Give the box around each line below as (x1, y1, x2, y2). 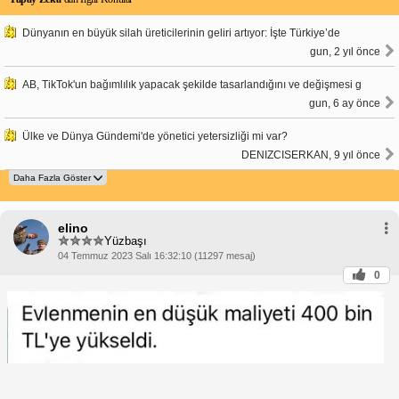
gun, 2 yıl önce (310, 45, 380, 58)
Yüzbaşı (104, 234, 147, 248)
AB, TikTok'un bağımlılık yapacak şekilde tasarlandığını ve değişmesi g (22, 77, 362, 91)
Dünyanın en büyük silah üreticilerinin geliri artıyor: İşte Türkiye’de (22, 26, 340, 39)
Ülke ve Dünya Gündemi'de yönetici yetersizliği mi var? (22, 129, 288, 142)
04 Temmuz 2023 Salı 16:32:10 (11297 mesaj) (58, 249, 256, 261)
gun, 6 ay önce (309, 96, 380, 110)
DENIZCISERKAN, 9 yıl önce (241, 148, 380, 161)
